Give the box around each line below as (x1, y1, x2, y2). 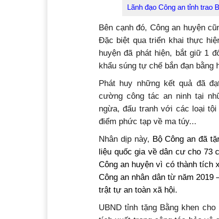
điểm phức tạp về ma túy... (99, 117, 197, 126)
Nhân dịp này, (99, 134, 153, 143)
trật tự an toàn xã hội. (99, 185, 180, 194)
